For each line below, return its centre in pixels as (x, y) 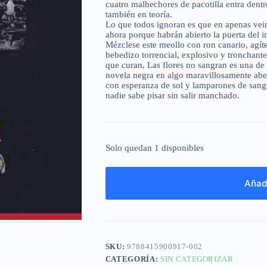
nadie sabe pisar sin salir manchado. (172, 96)
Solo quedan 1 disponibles (154, 148)
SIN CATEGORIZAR (197, 259)
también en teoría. (139, 15)
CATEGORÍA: (133, 259)
